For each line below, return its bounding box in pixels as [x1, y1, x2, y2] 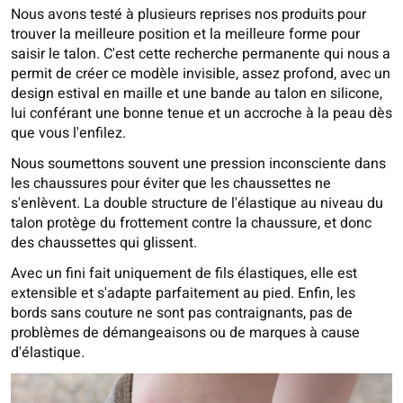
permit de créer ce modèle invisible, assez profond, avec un [11, 62, 390, 85]
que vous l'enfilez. [11, 121, 130, 144]
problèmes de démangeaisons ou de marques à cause [11, 321, 360, 344]
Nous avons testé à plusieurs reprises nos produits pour [11, 3, 366, 25]
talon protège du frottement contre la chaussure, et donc [11, 211, 372, 234]
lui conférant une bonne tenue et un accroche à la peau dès [11, 102, 392, 124]
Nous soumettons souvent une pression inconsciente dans [11, 152, 386, 175]
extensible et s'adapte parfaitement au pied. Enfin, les [11, 282, 355, 304]
